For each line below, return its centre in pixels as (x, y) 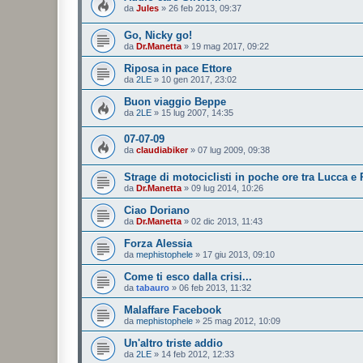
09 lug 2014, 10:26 (227, 188)
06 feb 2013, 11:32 (215, 287)
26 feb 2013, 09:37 (205, 8)
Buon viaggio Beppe (175, 101)
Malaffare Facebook (173, 310)
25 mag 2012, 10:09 (241, 320)
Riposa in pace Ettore (178, 68)
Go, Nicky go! (158, 35)
